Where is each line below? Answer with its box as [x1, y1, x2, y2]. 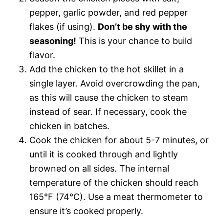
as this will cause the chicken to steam [29, 92, 188, 103]
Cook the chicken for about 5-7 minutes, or [29, 134, 209, 145]
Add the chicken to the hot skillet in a [29, 64, 184, 74]
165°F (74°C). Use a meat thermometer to [29, 191, 203, 202]
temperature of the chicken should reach [29, 177, 198, 188]
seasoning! [29, 35, 76, 46]
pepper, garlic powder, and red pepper [29, 7, 188, 18]
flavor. [29, 49, 55, 60]
